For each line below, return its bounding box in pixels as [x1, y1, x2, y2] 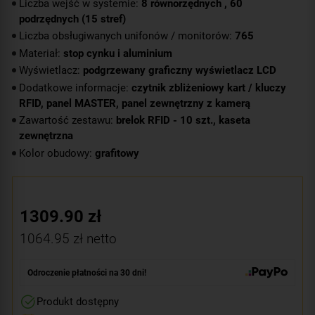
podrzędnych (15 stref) [19, 12, 126, 25]
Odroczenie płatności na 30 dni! [27, 268, 146, 278]
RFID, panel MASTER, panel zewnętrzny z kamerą [19, 96, 250, 110]
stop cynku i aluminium [63, 46, 172, 60]
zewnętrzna [19, 129, 73, 142]
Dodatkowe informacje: [19, 81, 131, 94]
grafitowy [95, 146, 139, 160]
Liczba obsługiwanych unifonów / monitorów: [19, 30, 235, 42]
